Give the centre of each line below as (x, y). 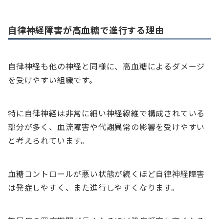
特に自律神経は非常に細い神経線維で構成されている (107, 113)
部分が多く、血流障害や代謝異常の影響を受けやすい (107, 126)
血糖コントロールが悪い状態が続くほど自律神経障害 (107, 173)
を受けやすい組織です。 (53, 79)
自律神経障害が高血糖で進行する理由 (86, 30)
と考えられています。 (48, 140)
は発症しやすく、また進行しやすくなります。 (94, 187)
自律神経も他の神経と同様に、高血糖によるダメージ (107, 66)
